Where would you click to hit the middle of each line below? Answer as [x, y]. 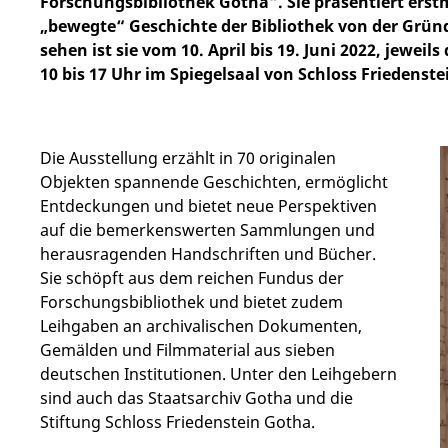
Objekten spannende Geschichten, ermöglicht [214, 182]
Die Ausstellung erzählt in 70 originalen [188, 158]
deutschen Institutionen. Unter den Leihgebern [218, 374]
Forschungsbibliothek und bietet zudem [191, 302]
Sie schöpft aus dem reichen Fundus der [192, 278]
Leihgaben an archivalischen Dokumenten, [201, 326]
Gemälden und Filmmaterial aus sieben [187, 350]
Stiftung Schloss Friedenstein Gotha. [177, 422]
